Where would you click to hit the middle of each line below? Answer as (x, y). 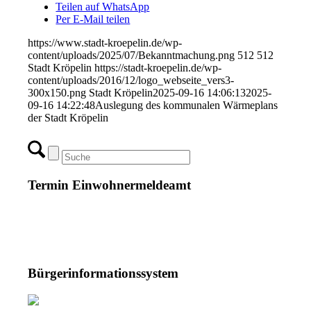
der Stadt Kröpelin (68, 118)
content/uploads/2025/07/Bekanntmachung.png (132, 56)
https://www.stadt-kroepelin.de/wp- (105, 43)
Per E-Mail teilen (93, 19)
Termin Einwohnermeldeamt (110, 185)
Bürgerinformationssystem (103, 274)
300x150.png (57, 93)
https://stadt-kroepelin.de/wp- (158, 68)
